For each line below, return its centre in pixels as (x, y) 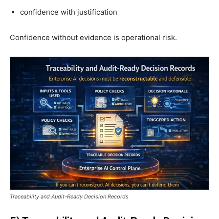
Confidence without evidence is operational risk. (93, 37)
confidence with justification (69, 12)
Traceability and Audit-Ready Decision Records (69, 196)
